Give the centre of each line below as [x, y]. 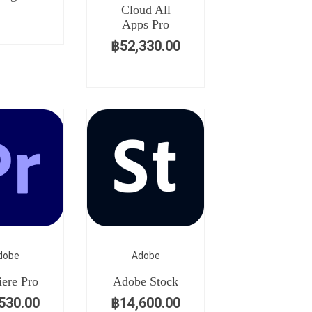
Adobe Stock [146, 281]
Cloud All [146, 10]
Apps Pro [146, 24]
